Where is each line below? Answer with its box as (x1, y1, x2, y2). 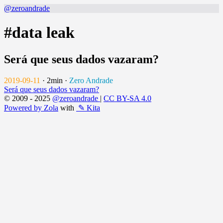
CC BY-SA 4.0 (104, 94, 151, 103)
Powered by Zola (4, 103, 58, 112)
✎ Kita (76, 103, 100, 112)
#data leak (4, 23, 75, 42)
